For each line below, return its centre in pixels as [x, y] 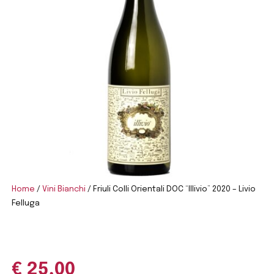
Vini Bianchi [64, 189]
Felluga [26, 203]
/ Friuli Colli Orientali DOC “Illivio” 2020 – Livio [171, 189]
